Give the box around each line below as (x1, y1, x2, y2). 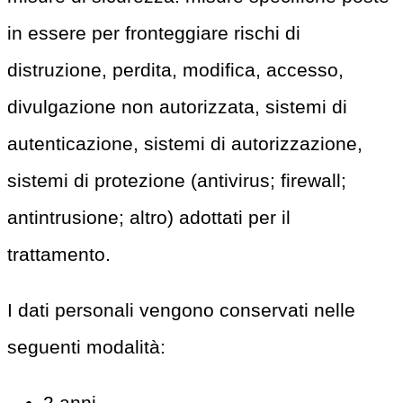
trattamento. (7, 244, 111, 265)
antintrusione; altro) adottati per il (7, 207, 291, 228)
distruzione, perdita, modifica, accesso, (7, 59, 344, 81)
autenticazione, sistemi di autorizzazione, (7, 133, 363, 155)
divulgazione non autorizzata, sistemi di (7, 96, 347, 118)
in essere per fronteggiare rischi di (7, 22, 300, 44)
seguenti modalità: (7, 336, 166, 357)
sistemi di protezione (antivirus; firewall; (7, 170, 346, 192)
